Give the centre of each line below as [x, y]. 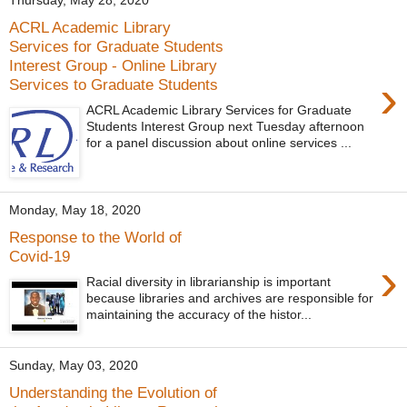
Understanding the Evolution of [113, 392]
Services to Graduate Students [114, 84]
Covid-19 [40, 256]
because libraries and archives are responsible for [230, 298]
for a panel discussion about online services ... [219, 143]
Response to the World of [95, 237]
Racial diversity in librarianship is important [209, 282]
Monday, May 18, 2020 [75, 210]
